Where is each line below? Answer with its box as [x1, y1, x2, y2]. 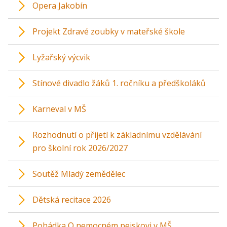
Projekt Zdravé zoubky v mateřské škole [32, 26, 185, 37]
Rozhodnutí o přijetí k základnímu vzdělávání [32, 129, 202, 141]
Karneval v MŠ [32, 103, 86, 115]
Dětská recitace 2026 [32, 194, 111, 206]
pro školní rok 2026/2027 [32, 142, 128, 154]
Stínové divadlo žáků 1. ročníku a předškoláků [32, 78, 206, 89]
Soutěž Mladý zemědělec [32, 168, 125, 180]
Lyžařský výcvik [32, 52, 90, 63]
